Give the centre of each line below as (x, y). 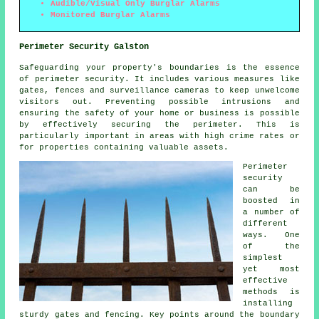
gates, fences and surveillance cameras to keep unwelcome (159, 91)
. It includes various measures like (212, 79)
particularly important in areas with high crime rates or (159, 136)
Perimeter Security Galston (84, 47)
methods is (271, 292)
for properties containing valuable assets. (124, 148)
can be (271, 190)
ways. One (271, 235)
